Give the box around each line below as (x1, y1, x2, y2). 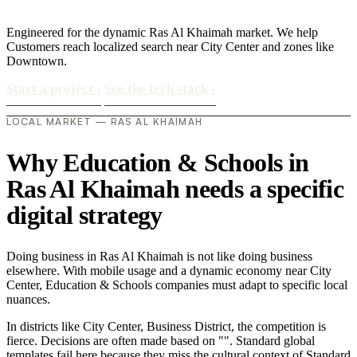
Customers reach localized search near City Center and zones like (6, 40, 334, 53)
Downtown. (6, 54, 67, 68)
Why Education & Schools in (6, 147, 309, 177)
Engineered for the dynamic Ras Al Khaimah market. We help (6, 25, 318, 39)
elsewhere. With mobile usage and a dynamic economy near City (6, 264, 331, 278)
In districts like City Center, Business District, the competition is (6, 320, 326, 334)
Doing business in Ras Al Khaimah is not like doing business (6, 249, 312, 264)
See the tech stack (104, 81, 211, 96)
